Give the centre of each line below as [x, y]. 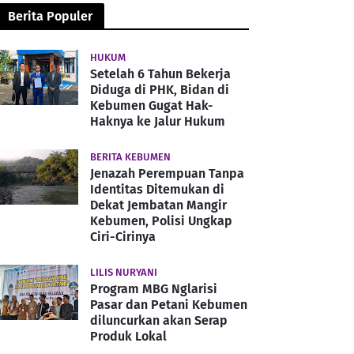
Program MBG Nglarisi [154, 288]
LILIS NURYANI [124, 272]
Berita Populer [50, 16]
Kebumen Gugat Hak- [152, 105]
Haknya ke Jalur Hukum [158, 121]
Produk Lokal [128, 336]
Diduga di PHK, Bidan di [160, 89]
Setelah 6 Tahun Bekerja [160, 73]
